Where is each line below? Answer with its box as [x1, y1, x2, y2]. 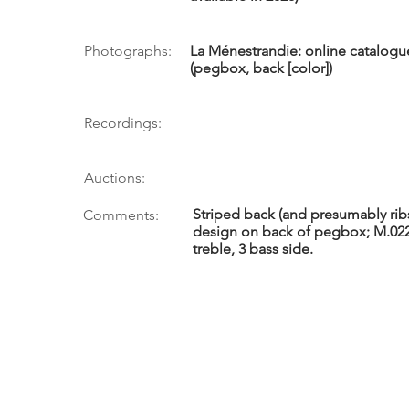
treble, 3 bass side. [193, 240, 313, 257]
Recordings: [84, 114, 162, 131]
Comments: [83, 206, 159, 224]
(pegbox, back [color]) [190, 59, 332, 77]
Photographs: [84, 42, 172, 59]
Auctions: [84, 169, 145, 186]
